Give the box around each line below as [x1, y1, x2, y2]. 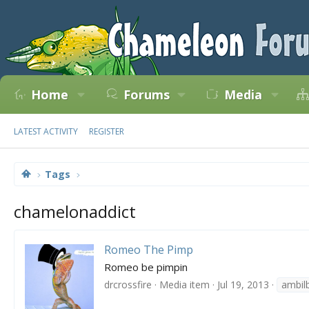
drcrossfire [104, 277, 152, 291]
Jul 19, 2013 [217, 277, 269, 291]
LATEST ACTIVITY [14, 126, 78, 137]
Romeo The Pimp [104, 242, 193, 258]
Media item [159, 277, 210, 291]
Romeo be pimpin [104, 260, 188, 275]
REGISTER [89, 126, 124, 137]
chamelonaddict [14, 200, 136, 223]
